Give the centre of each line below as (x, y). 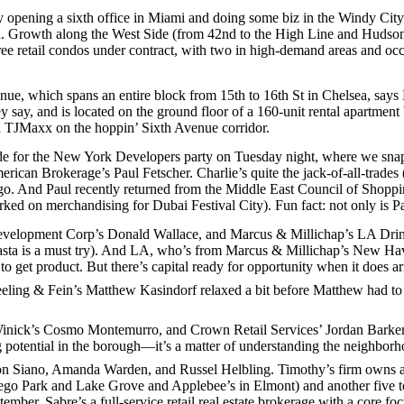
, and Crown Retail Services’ (242, 330)
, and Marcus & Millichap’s (278, 234)
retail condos (53, 50)
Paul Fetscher (151, 173)
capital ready (188, 266)
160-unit (283, 111)
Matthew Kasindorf (141, 290)
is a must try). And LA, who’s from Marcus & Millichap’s (185, 250)
